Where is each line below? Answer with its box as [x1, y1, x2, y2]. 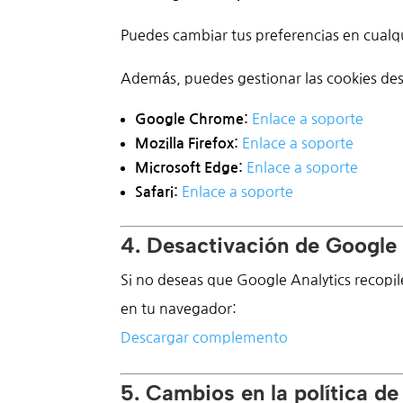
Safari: [135, 184, 179, 199]
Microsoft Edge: [135, 160, 244, 175]
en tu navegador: [121, 300, 237, 316]
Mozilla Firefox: [135, 136, 239, 150]
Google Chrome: [135, 112, 249, 126]
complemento [189, 329, 289, 345]
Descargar [121, 329, 190, 345]
